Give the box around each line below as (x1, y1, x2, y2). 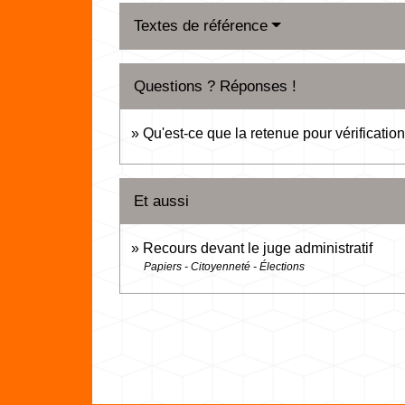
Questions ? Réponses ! (134, 78, 297, 96)
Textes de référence (134, 17, 268, 35)
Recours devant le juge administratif (143, 240, 372, 257)
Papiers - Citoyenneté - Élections (144, 260, 305, 274)
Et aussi (134, 193, 189, 211)
